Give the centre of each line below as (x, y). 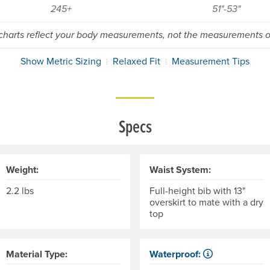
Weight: (22, 170)
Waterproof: (176, 254)
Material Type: (37, 254)
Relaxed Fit (137, 61)
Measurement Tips (211, 61)
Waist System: (180, 170)
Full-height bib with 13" (197, 191)
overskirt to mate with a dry (206, 202)
